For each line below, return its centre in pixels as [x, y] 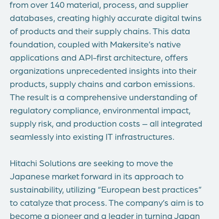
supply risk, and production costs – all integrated [106, 123]
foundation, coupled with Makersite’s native [95, 44]
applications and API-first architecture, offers [99, 57]
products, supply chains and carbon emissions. [102, 83]
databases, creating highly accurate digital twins [106, 17]
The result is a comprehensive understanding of [104, 97]
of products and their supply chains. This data [100, 31]
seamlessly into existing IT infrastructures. [92, 136]
